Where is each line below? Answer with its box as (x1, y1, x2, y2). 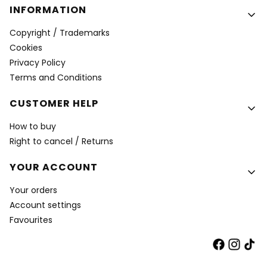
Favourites (10, 214, 52, 226)
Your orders (10, 184, 57, 196)
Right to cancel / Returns (10, 135, 113, 147)
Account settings (10, 199, 81, 211)
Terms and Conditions (10, 72, 102, 83)
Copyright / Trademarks (10, 27, 110, 39)
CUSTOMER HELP (10, 97, 98, 110)
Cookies (10, 42, 42, 54)
